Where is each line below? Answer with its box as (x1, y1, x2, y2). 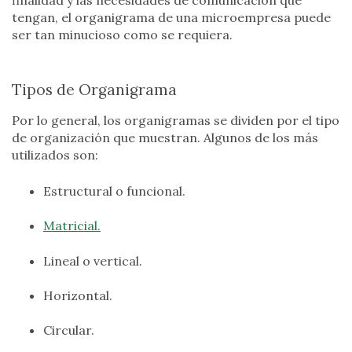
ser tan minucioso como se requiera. (12, 26, 233, 42)
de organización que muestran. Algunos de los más (12, 129, 318, 145)
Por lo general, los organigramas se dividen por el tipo (12, 112, 339, 128)
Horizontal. (43, 287, 112, 303)
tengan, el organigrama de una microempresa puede (12, 9, 331, 25)
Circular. (43, 322, 94, 339)
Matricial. (43, 218, 101, 234)
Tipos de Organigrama (12, 79, 177, 99)
